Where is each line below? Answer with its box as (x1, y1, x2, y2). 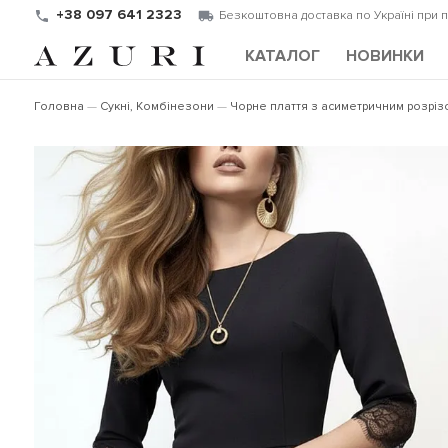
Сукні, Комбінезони (99, 99, 214, 114)
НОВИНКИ (345, 45, 424, 66)
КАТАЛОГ (245, 45, 321, 66)
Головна (33, 99, 84, 114)
